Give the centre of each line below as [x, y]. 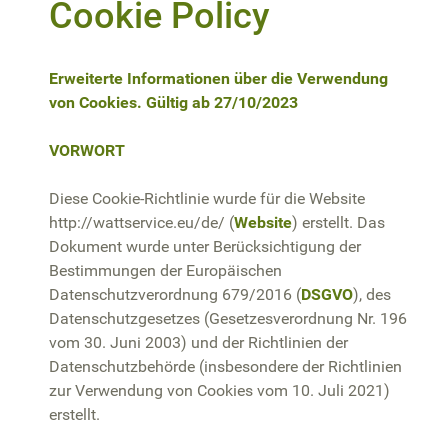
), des [372, 294]
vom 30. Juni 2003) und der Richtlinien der [198, 342]
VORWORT [87, 150]
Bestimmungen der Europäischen [165, 270]
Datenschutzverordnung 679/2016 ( [175, 294]
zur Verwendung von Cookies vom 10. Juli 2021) [219, 390]
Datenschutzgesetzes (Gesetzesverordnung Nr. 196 [228, 318]
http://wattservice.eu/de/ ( [141, 222]
